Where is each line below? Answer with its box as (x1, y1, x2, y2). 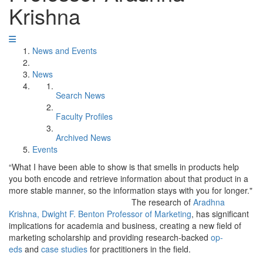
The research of (131, 196, 191, 208)
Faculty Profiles (56, 110, 113, 122)
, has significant (191, 208, 249, 220)
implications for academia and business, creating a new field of (9, 220, 241, 231)
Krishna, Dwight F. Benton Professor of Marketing (9, 208, 191, 220)
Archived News (56, 131, 111, 143)
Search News (56, 89, 105, 101)
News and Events (32, 45, 97, 56)
